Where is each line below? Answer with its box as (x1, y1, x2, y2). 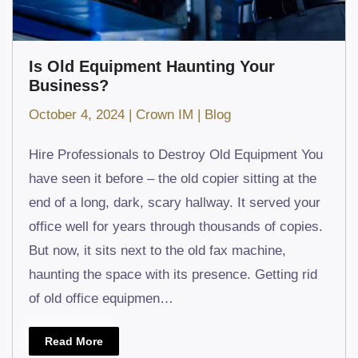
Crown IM (136, 106, 193, 122)
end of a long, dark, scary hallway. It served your (29, 194, 320, 210)
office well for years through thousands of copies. (29, 218, 323, 234)
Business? (29, 76, 113, 94)
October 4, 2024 (29, 106, 125, 122)
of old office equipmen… (29, 290, 173, 306)
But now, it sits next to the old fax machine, (29, 242, 286, 258)
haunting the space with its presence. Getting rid (29, 266, 317, 282)
